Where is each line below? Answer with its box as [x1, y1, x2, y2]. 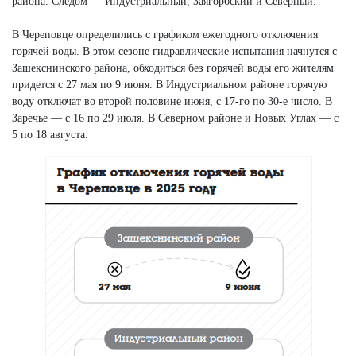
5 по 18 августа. [12, 128, 88, 141]
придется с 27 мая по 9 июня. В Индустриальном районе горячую [12, 78, 327, 91]
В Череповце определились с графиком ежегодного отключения [12, 28, 318, 41]
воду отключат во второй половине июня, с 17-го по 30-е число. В [12, 95, 332, 107]
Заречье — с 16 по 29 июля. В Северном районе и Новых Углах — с [12, 111, 339, 124]
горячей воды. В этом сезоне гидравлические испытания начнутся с [12, 44, 337, 57]
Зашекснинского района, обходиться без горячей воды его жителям [12, 61, 334, 74]
